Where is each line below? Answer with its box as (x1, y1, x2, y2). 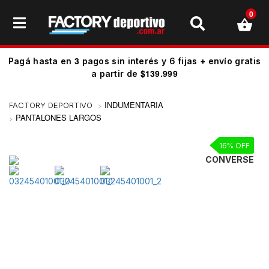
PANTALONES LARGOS (16, 112, 101, 124)
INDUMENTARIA (104, 98, 163, 110)
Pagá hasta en (8, 56, 74, 66)
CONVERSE (205, 154, 254, 165)
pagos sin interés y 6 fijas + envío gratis (79, 56, 261, 66)
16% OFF (219, 141, 250, 150)
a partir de (91, 68, 141, 79)
